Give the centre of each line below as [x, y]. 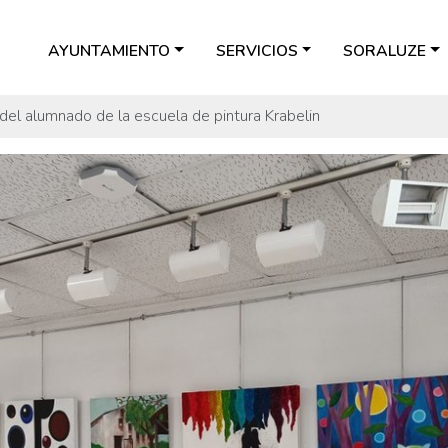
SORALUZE [385, 50]
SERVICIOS [256, 50]
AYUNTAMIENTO [109, 50]
